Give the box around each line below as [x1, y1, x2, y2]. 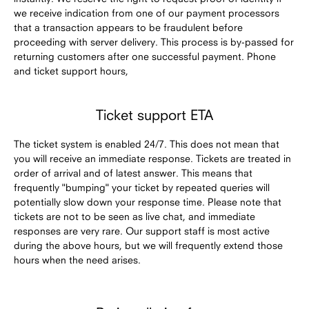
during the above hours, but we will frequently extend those [14, 239, 283, 251]
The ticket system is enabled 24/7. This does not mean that [14, 137, 279, 150]
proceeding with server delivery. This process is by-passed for [14, 35, 294, 48]
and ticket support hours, [14, 64, 128, 77]
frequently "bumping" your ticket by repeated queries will [14, 181, 270, 193]
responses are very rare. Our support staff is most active [14, 224, 270, 237]
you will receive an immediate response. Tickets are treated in [14, 152, 291, 164]
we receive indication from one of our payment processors [14, 6, 279, 19]
